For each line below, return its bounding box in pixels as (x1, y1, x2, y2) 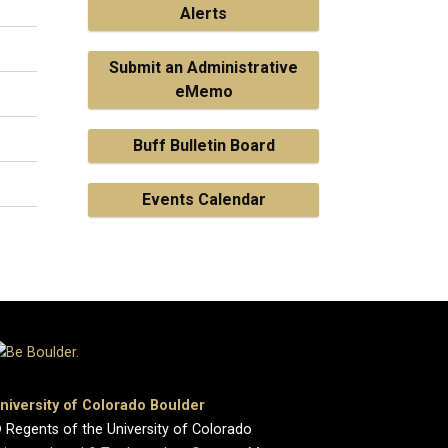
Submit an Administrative (109, 58, 298, 77)
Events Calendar (141, 190, 266, 209)
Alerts (180, 4, 227, 23)
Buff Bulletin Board (132, 136, 275, 155)
